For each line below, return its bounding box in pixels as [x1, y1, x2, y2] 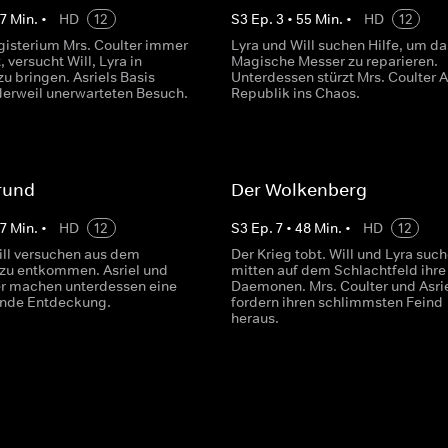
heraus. [230, 309, 279, 327]
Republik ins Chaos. [230, 84, 360, 102]
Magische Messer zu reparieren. [230, 52, 438, 70]
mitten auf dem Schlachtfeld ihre [230, 261, 446, 279]
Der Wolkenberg [230, 179, 367, 201]
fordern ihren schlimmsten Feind [230, 293, 443, 311]
